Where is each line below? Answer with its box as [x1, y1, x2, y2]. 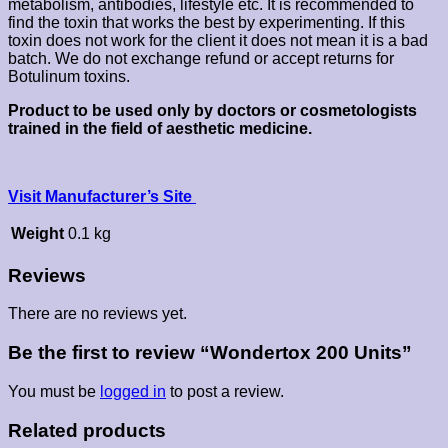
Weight [11, 224, 64, 242]
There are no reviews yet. [8, 305, 187, 323]
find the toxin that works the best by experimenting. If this [8, 13, 405, 31]
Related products [8, 419, 166, 441]
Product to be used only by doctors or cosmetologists [8, 101, 417, 119]
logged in [100, 382, 166, 400]
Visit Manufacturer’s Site [8, 187, 196, 205]
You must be [8, 382, 100, 400]
